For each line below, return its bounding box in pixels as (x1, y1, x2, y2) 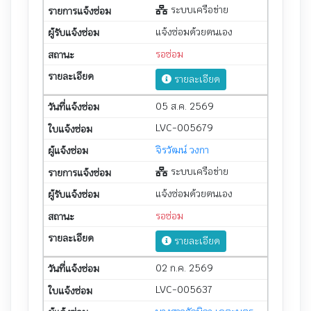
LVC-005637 (155, 283, 212, 296)
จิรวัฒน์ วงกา (155, 143, 209, 156)
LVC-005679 (155, 121, 213, 135)
